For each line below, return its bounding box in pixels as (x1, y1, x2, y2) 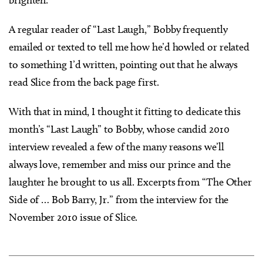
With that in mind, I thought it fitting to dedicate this (9, 105, 241, 118)
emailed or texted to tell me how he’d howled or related (9, 41, 250, 53)
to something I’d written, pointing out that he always (9, 58, 238, 71)
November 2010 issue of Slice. (9, 211, 138, 224)
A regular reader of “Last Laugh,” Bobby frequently (9, 23, 228, 36)
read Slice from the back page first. (9, 76, 159, 89)
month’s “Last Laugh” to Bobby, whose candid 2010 (9, 123, 230, 136)
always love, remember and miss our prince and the (9, 158, 231, 171)
